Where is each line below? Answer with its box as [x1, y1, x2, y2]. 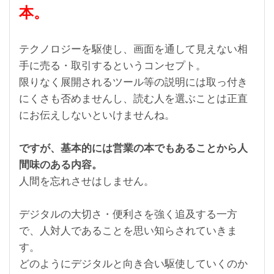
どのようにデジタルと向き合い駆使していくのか [19, 257, 248, 270]
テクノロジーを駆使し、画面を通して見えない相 [19, 43, 248, 55]
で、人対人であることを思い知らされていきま [19, 224, 237, 237]
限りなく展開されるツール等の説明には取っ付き [19, 76, 248, 88]
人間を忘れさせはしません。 [19, 175, 154, 187]
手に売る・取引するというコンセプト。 [19, 59, 206, 72]
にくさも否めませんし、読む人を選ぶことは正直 [19, 92, 248, 105]
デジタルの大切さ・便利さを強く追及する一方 [19, 208, 237, 220]
